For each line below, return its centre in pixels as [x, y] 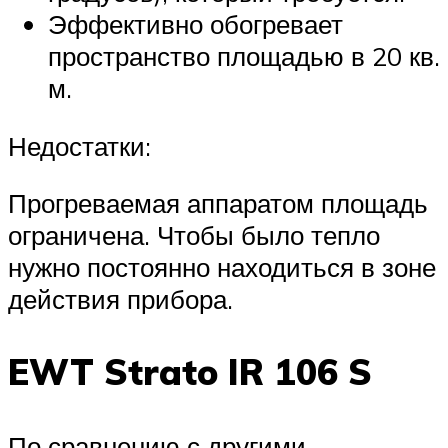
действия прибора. [120, 299]
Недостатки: [79, 145]
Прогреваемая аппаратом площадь [218, 203]
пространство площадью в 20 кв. [244, 56]
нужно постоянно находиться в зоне [222, 267]
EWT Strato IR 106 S [190, 372]
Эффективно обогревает [195, 24]
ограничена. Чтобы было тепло [194, 235]
